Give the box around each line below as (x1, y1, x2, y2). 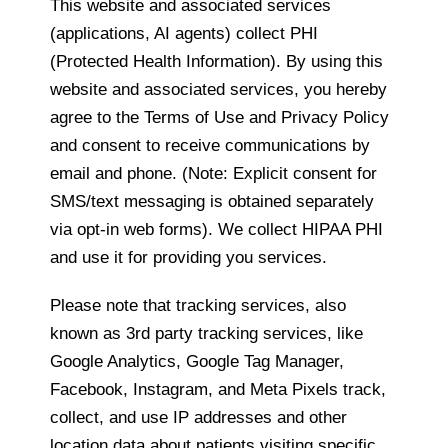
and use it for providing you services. (50, 247, 327, 267)
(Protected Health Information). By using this (50, 51, 383, 71)
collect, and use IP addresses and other (50, 407, 347, 427)
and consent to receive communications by (50, 135, 370, 155)
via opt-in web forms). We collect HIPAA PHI (50, 219, 383, 239)
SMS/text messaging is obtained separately (50, 191, 374, 211)
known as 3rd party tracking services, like (50, 323, 363, 343)
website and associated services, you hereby (50, 79, 387, 99)
